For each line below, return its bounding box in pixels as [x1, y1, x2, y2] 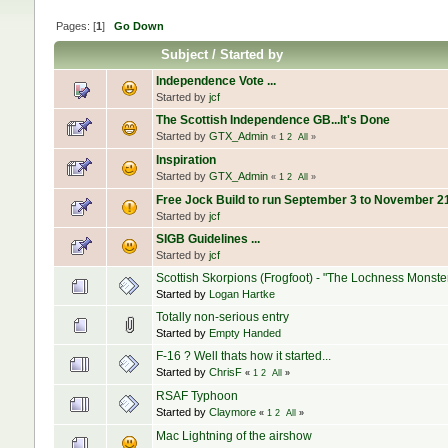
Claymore [208, 406, 256, 419]
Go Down [113, 19, 164, 32]
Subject [160, 47, 208, 63]
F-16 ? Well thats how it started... [155, 349, 331, 364]
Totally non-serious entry [155, 310, 289, 325]
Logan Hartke [208, 288, 275, 301]
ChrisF [208, 366, 242, 379]
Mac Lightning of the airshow [155, 429, 312, 444]
